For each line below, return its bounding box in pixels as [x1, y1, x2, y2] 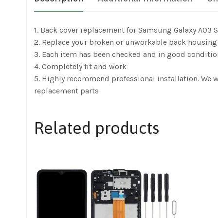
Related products [34, 118, 159, 137]
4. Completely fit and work [34, 61, 127, 71]
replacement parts [34, 86, 99, 95]
